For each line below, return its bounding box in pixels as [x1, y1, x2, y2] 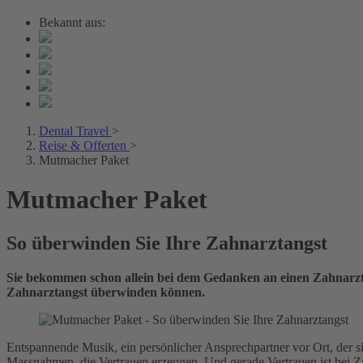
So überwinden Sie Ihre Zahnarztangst [6, 232, 327, 254]
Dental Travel [39, 124, 109, 138]
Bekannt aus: [39, 15, 105, 29]
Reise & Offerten [39, 139, 126, 152]
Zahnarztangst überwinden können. [6, 284, 205, 299]
